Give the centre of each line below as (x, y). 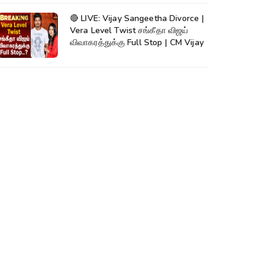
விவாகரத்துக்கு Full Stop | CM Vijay (137, 43)
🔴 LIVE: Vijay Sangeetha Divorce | (137, 19)
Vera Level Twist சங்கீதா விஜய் (129, 31)
